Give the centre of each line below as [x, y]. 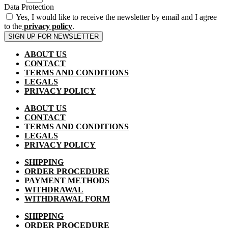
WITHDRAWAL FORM [67, 198]
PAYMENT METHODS [67, 180]
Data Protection [29, 7]
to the [13, 26]
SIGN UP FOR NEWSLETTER [53, 36]
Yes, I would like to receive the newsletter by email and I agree [116, 17]
